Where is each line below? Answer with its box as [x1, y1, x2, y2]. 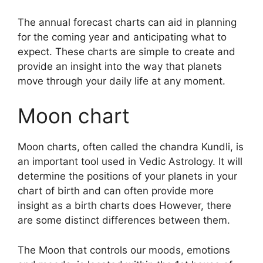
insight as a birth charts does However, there [18, 200, 231, 211]
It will [218, 156, 242, 167]
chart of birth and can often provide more [18, 185, 214, 197]
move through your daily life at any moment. [18, 75, 225, 87]
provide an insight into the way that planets [18, 60, 222, 72]
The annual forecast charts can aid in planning [18, 16, 237, 28]
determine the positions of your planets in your [18, 170, 237, 182]
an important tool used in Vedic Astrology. [18, 156, 215, 167]
